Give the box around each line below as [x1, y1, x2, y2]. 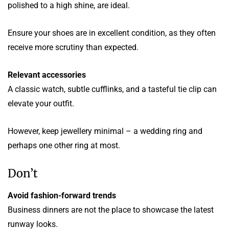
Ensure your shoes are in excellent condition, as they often [8, 28, 216, 38]
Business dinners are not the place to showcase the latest [8, 204, 214, 215]
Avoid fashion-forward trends [8, 190, 116, 200]
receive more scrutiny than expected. [8, 42, 139, 52]
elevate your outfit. [8, 98, 74, 108]
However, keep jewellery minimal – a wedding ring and [8, 126, 202, 136]
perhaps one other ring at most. [8, 140, 120, 150]
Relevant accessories [8, 70, 86, 80]
